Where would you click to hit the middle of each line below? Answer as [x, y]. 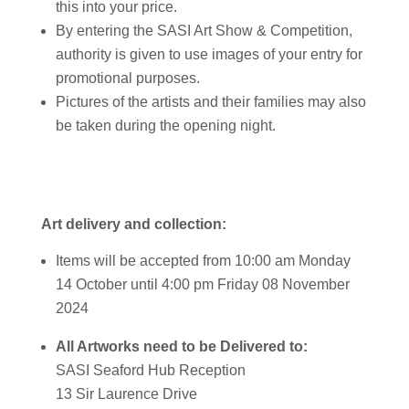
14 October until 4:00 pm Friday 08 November [202, 284]
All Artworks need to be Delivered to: [181, 346]
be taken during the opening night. [165, 125]
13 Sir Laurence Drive [126, 393]
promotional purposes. [127, 78]
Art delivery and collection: [133, 224]
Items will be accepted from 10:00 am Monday [203, 260]
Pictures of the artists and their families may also [210, 101]
